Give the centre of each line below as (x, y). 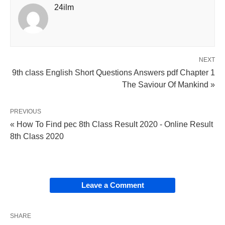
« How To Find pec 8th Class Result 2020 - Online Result (111, 124)
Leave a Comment (113, 185)
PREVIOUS (26, 111)
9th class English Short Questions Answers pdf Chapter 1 (114, 73)
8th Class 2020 (37, 136)
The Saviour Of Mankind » (168, 85)
